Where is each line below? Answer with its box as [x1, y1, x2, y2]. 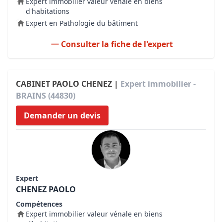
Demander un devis [24, 110, 101, 121]
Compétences [16, 199, 62, 209]
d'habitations [26, 6, 69, 16]
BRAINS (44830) [16, 90, 75, 101]
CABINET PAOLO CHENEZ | [16, 78, 120, 89]
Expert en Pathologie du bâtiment [26, 18, 138, 28]
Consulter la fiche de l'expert [61, 39, 173, 50]
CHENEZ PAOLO [16, 184, 76, 195]
